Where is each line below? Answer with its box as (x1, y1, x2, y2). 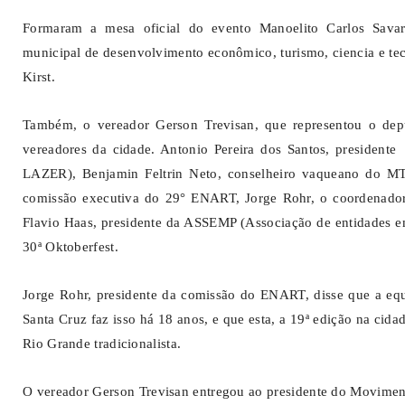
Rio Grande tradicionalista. (23, 336, 182, 351)
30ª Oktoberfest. (23, 240, 118, 254)
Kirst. (23, 70, 55, 84)
